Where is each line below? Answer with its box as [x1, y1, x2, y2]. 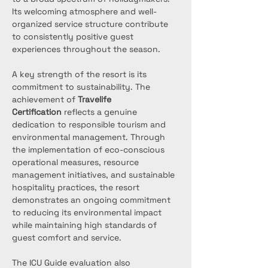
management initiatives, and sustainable [12, 169, 177, 180]
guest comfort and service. [12, 232, 121, 243]
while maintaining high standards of [12, 220, 159, 230]
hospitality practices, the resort [12, 182, 142, 193]
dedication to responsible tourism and [12, 119, 168, 130]
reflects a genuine [62, 106, 139, 117]
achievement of [12, 94, 78, 105]
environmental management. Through [12, 132, 167, 142]
